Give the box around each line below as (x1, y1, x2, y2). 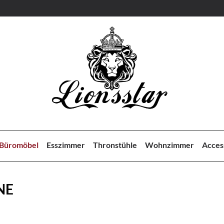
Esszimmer (46, 139, 85, 149)
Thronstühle (93, 139, 137, 149)
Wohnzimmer (145, 139, 194, 149)
